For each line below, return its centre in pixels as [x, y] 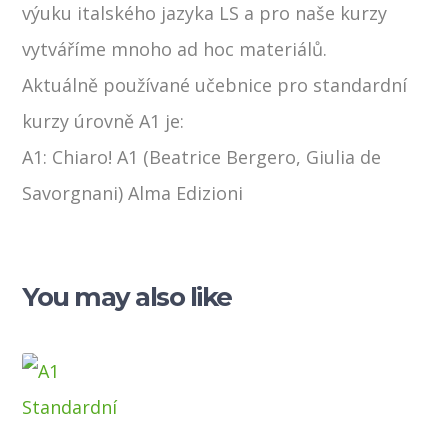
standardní [360, 85]
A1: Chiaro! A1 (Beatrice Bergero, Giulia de [202, 157]
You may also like [127, 297]
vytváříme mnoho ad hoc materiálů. [175, 49]
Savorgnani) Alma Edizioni [133, 193]
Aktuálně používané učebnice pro [168, 85]
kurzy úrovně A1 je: [103, 121]
